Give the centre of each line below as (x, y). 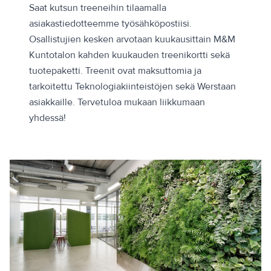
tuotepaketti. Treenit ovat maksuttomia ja (115, 71)
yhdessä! (47, 118)
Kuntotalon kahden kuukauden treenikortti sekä (129, 55)
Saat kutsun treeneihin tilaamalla (98, 8)
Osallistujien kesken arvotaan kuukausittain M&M (132, 40)
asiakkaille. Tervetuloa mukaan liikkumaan (117, 103)
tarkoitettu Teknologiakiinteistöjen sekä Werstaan (132, 87)
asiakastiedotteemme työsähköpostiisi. (110, 24)
